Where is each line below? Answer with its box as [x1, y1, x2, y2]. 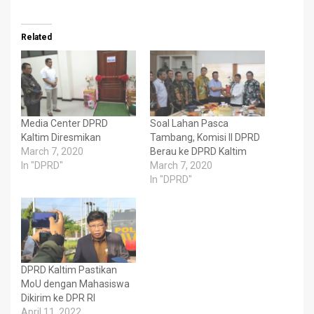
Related [21, 32, 52, 42]
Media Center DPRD [21, 117, 108, 129]
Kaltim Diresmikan [21, 131, 101, 143]
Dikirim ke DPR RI [21, 292, 95, 304]
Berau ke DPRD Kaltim [150, 145, 247, 157]
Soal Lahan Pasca [150, 117, 228, 129]
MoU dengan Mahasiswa [21, 278, 130, 290]
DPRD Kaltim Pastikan [21, 264, 117, 276]
